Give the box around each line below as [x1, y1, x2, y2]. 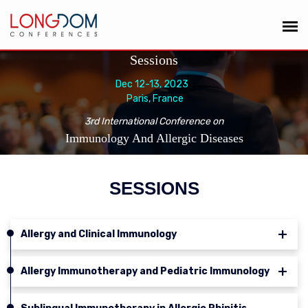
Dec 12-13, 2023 [115, 78, 192, 90]
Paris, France [124, 93, 184, 104]
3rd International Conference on [85, 115, 223, 127]
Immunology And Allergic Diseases [65, 131, 243, 145]
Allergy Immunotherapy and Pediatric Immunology [21, 265, 269, 277]
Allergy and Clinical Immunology [21, 228, 177, 240]
